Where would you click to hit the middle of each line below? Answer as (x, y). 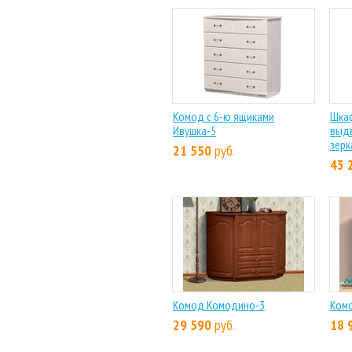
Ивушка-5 (194, 130)
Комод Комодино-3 (219, 305)
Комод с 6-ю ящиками (224, 116)
